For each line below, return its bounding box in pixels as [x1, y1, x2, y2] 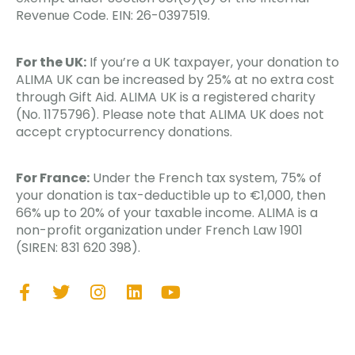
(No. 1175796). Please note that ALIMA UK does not [16, 105, 324, 124]
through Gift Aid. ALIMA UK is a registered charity [16, 87, 315, 106]
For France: [16, 169, 90, 188]
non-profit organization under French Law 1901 [16, 221, 303, 240]
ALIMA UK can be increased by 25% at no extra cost [16, 70, 334, 89]
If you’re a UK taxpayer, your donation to [86, 52, 339, 71]
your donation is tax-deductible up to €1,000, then [16, 186, 326, 205]
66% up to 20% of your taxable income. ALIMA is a [16, 204, 318, 223]
